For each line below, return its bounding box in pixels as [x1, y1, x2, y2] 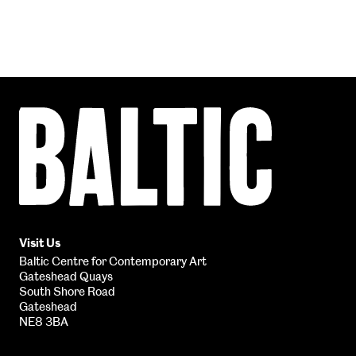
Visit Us [18, 235, 60, 250]
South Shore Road [18, 284, 115, 299]
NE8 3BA [18, 314, 68, 329]
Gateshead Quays [18, 269, 113, 284]
